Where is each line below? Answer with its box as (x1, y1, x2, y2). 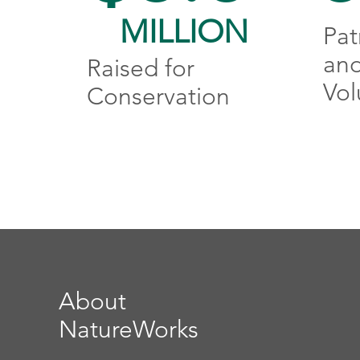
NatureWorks (59, 315, 199, 344)
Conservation (86, 82, 230, 111)
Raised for (86, 54, 194, 83)
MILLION (119, 12, 248, 51)
